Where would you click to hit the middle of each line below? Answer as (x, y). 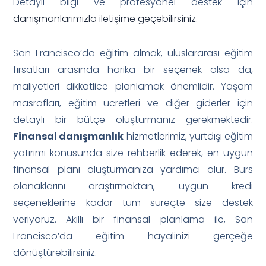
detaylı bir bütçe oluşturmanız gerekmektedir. (133, 119)
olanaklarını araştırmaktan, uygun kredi (133, 186)
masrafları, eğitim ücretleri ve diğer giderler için (133, 103)
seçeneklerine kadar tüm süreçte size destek (133, 202)
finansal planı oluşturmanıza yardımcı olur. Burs (133, 169)
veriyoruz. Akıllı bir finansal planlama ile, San (133, 219)
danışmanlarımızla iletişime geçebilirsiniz (105, 18)
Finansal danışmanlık (69, 136)
